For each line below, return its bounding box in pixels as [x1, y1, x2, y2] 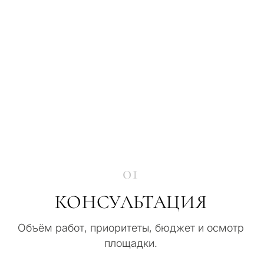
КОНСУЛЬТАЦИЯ [54, 190, 207, 213]
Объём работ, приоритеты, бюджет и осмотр [18, 221, 244, 234]
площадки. [104, 236, 157, 249]
